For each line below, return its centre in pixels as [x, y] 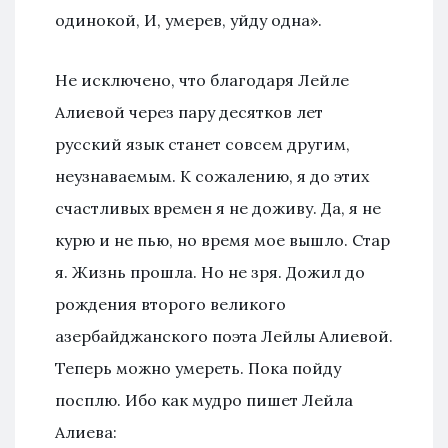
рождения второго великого [170, 303]
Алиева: [86, 431]
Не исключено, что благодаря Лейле [202, 79]
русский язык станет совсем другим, [202, 143]
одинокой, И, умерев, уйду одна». [188, 19]
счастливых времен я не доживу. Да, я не [218, 207]
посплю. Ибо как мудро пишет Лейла [204, 399]
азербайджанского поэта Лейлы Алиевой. [224, 335]
